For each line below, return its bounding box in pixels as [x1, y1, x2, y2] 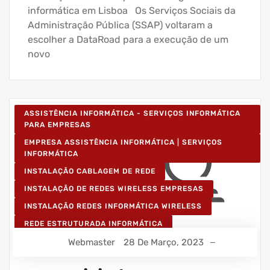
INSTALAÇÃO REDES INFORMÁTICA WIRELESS [24, 202, 202, 211]
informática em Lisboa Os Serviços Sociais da [28, 5, 236, 17]
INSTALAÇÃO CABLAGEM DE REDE [24, 167, 155, 176]
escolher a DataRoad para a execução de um [28, 34, 228, 46]
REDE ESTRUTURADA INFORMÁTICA [24, 219, 163, 228]
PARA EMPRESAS [24, 121, 91, 130]
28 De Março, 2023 [123, 237, 204, 248]
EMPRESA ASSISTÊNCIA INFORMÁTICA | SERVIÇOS [24, 138, 222, 147]
